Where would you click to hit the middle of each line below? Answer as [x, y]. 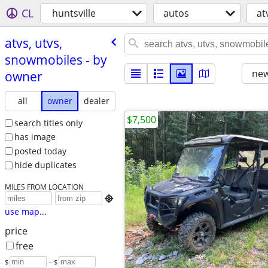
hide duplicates [45, 165]
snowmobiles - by [56, 60]
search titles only [48, 123]
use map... [25, 212]
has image [35, 137]
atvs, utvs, [33, 43]
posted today [40, 151]
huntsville [74, 13]
